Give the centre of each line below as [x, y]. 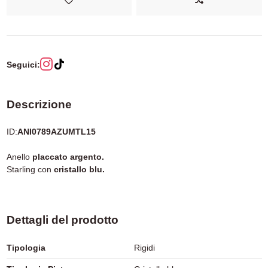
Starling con [30, 170]
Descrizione [39, 105]
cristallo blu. [79, 170]
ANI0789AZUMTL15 [56, 132]
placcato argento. [68, 157]
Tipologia [26, 247]
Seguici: [23, 65]
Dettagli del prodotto [62, 220]
